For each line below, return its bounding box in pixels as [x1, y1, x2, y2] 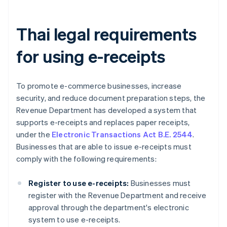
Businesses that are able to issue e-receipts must [16, 141, 192, 152]
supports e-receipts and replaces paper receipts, [16, 117, 190, 128]
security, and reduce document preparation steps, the [16, 93, 206, 103]
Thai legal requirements [16, 23, 197, 45]
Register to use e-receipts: [28, 178, 129, 188]
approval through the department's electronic [28, 202, 189, 213]
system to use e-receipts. [28, 214, 120, 225]
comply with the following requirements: [16, 154, 157, 164]
